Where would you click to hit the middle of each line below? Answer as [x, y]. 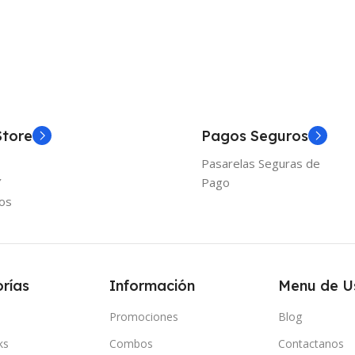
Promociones [144, 317]
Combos [132, 344]
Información [153, 286]
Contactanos [311, 344]
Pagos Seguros [255, 136]
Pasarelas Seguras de [261, 164]
